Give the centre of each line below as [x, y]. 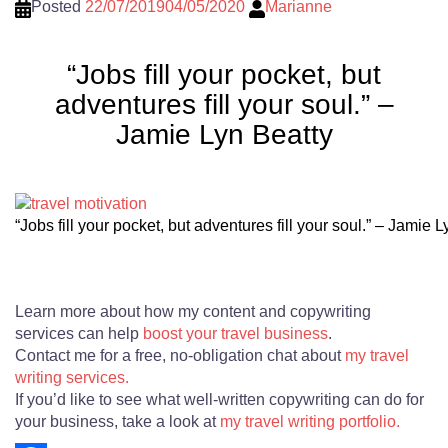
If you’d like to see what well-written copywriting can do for [219, 399]
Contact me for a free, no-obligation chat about [180, 355]
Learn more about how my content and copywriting [193, 311]
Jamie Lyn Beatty [224, 134]
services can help [79, 333]
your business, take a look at [117, 421]
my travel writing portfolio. [310, 421]
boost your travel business [235, 333]
